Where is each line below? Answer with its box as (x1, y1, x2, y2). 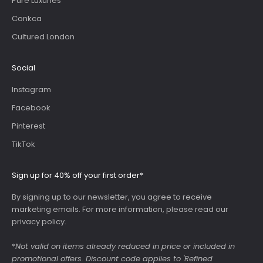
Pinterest (12, 120, 45, 132)
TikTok (12, 139, 35, 150)
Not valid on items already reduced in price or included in (15, 241, 235, 252)
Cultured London (12, 31, 75, 43)
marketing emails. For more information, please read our (12, 204, 228, 215)
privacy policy (12, 216, 65, 228)
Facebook (12, 102, 50, 114)
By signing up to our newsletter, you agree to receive (12, 191, 212, 203)
